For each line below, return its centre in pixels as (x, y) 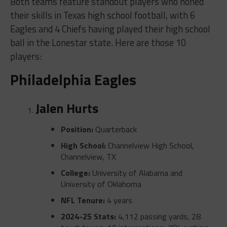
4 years (118, 200)
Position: (77, 129)
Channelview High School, (150, 145)
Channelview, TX (88, 156)
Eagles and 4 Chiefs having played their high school (110, 29)
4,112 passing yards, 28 (158, 216)
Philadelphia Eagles (73, 79)
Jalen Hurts (67, 108)
